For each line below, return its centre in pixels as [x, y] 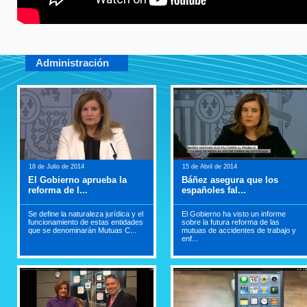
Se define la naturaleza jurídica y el [86, 214]
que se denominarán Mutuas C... [82, 230]
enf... [190, 238]
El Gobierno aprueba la [77, 180]
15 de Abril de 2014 [210, 167]
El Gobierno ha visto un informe [234, 214]
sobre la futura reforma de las [231, 222]
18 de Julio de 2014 [57, 167]
